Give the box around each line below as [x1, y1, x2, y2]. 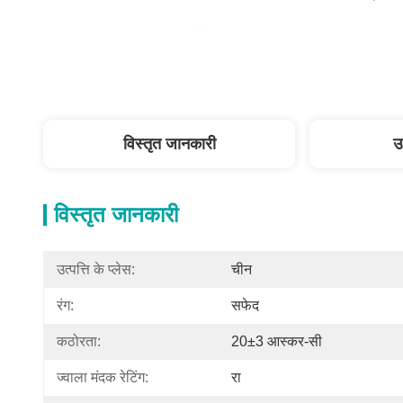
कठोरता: [57, 334, 101, 349]
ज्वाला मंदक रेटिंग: [57, 370, 148, 385]
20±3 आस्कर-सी [231, 334, 322, 349]
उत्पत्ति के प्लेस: [57, 262, 135, 277]
